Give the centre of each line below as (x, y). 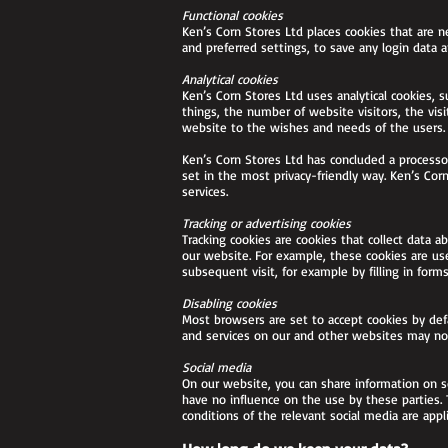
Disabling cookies (229, 303)
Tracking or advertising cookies (266, 223)
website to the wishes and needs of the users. (313, 127)
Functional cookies (232, 15)
